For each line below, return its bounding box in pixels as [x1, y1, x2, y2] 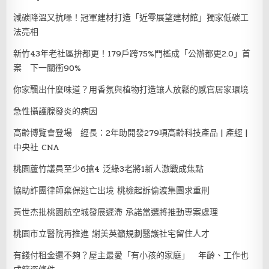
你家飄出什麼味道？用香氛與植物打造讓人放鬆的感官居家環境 [13, 83, 249, 96]
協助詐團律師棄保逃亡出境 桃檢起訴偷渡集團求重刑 [13, 184, 210, 197]
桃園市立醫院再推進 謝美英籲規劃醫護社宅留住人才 [13, 227, 210, 240]
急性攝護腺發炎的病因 [13, 104, 98, 118]
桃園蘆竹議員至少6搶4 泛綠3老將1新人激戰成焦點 [13, 162, 204, 175]
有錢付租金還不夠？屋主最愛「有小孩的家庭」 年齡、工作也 [13, 249, 249, 262]
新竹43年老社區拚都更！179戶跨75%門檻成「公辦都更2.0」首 [13, 47, 251, 60]
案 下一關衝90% [13, 61, 82, 74]
